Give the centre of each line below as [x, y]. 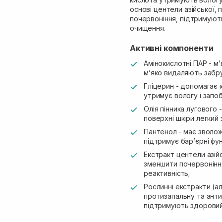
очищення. [148, 28]
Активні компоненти [172, 48]
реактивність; [167, 173]
